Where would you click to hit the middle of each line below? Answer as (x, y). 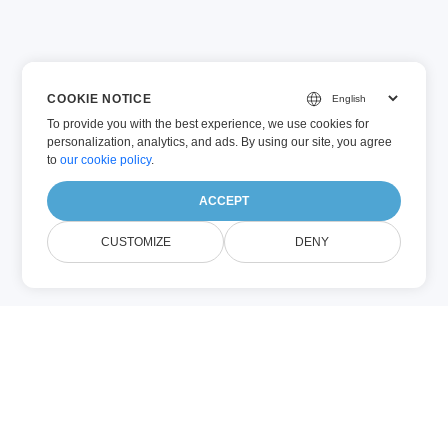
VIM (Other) (236, 406)
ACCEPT (224, 201)
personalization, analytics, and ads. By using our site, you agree (220, 142)
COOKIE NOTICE (99, 98)
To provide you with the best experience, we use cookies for (208, 124)
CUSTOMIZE (135, 242)
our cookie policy (106, 160)
